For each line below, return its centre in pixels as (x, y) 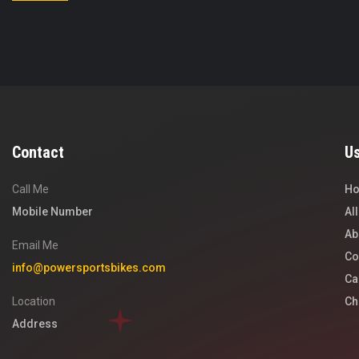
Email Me (35, 246)
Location (34, 302)
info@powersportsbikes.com (89, 268)
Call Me (30, 190)
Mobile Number (52, 212)
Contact (38, 153)
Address (35, 324)
